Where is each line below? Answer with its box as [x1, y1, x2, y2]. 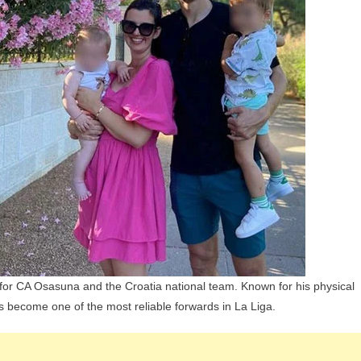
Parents [8, 32, 48, 45]
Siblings [8, 73, 48, 85]
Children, [8, 12, 52, 25]
